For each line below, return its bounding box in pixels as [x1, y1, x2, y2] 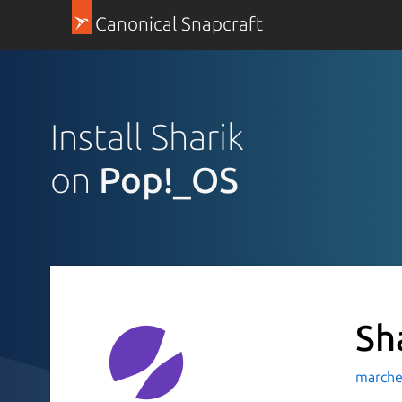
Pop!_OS [99, 159, 239, 200]
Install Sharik [50, 116, 244, 157]
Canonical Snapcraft [94, 13, 263, 34]
